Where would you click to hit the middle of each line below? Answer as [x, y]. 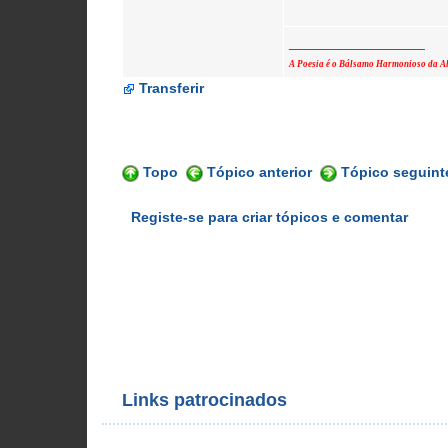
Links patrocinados [204, 400]
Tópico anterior [259, 172]
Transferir [170, 88]
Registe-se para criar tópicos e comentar [269, 217]
